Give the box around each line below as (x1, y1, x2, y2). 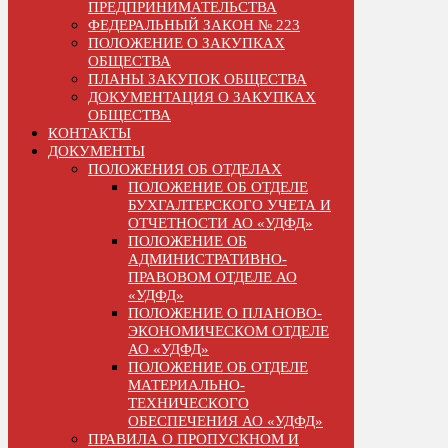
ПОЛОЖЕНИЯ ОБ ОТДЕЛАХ (88, 160, 282, 177)
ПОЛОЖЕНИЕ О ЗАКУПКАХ (88, 34, 285, 51)
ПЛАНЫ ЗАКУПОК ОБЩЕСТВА (88, 70, 307, 87)
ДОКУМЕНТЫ (48, 142, 145, 159)
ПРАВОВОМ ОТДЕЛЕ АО (128, 268, 297, 285)
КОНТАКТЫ (48, 124, 131, 141)
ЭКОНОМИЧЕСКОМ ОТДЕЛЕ (128, 322, 329, 339)
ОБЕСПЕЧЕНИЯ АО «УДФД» (128, 412, 323, 429)
